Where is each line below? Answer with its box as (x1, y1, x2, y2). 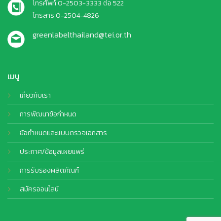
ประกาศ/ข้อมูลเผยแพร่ (20, 146, 84, 157)
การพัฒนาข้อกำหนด (20, 108, 76, 119)
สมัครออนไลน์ (20, 183, 59, 194)
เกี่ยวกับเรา (20, 89, 51, 101)
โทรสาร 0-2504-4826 (33, 10, 99, 21)
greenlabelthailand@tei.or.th (33, 29, 131, 41)
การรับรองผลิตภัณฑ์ (20, 164, 79, 176)
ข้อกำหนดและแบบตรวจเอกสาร (20, 127, 107, 138)
